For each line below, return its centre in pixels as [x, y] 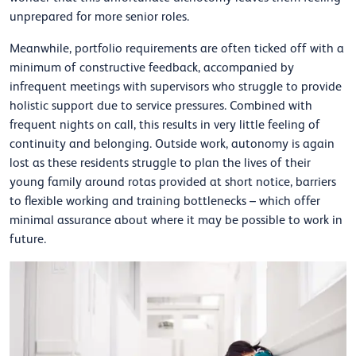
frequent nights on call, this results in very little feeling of [165, 125]
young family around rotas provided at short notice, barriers [173, 182]
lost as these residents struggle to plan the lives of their [160, 163]
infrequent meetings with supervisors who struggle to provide [176, 87]
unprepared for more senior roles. [99, 17]
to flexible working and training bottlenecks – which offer [165, 201]
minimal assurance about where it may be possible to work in [176, 221]
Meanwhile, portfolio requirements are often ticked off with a [177, 49]
